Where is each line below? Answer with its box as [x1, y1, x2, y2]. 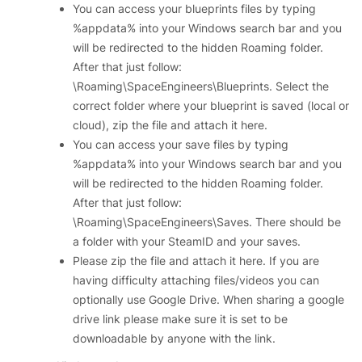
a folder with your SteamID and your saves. [73, 234, 301, 248]
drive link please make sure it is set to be [73, 312, 288, 326]
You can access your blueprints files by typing [73, 2, 316, 15]
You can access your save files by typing [73, 137, 288, 151]
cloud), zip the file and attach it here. [73, 118, 267, 132]
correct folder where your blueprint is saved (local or [73, 99, 349, 112]
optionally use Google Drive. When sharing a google [73, 293, 344, 306]
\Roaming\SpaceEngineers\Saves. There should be [73, 215, 341, 229]
